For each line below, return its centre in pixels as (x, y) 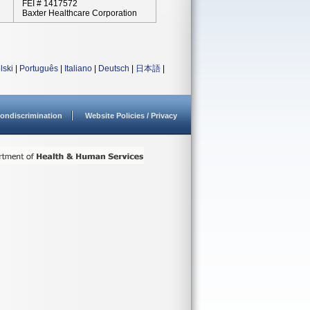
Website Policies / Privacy (131, 116)
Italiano (78, 69)
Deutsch (114, 69)
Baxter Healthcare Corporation (80, 13)
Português (39, 69)
